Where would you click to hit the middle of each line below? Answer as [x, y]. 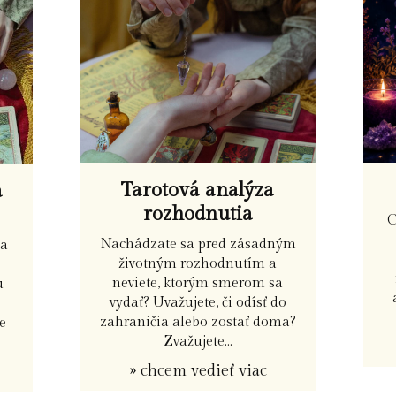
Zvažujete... [198, 342]
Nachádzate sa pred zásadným [198, 244]
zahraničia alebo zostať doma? [198, 322]
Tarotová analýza [198, 190]
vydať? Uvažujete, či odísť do [198, 303]
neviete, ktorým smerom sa [198, 283]
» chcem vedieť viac [198, 371]
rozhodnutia [198, 214]
